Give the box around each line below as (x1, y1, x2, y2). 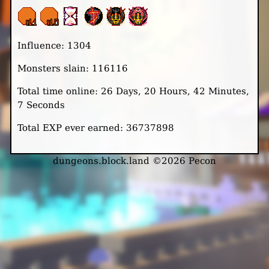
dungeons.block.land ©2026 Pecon (53, 155, 216, 166)
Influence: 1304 (17, 40, 91, 51)
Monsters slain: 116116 (17, 62, 128, 74)
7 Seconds (17, 99, 65, 110)
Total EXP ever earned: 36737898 (17, 122, 174, 133)
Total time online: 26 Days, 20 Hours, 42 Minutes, (17, 85, 249, 97)
